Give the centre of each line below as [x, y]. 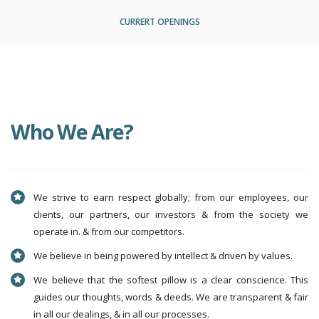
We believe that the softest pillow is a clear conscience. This [171, 280]
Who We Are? [72, 131]
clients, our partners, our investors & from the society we [171, 214]
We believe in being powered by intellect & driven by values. [163, 256]
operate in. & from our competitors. [109, 231]
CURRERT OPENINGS [159, 22]
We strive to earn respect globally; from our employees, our [171, 197]
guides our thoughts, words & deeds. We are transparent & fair [171, 297]
